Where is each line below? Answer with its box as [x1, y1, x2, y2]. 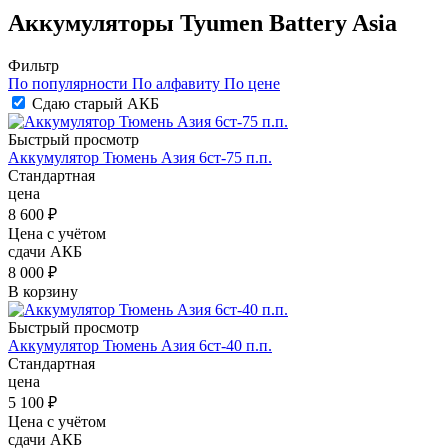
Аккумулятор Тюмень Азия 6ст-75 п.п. [8, 148, 272, 166]
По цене [224, 74, 280, 92]
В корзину [8, 282, 78, 300]
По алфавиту [132, 74, 220, 92]
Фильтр [8, 56, 59, 74]
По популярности [8, 74, 128, 92]
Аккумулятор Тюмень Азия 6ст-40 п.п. [8, 336, 272, 354]
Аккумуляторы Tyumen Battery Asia [8, 9, 397, 36]
